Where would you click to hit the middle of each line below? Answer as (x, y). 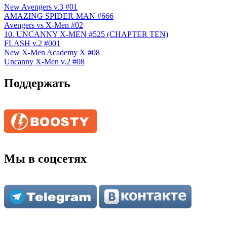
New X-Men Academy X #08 (52, 53)
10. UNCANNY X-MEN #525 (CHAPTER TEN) (86, 34)
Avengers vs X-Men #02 (44, 25)
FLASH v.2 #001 (32, 44)
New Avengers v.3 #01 (41, 7)
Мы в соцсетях (45, 159)
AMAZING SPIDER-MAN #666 (59, 16)
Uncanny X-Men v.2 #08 (44, 62)
